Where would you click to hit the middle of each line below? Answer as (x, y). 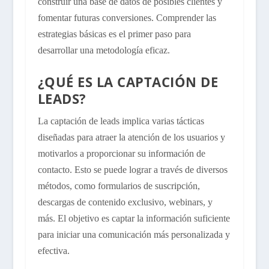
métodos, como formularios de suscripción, (119, 186)
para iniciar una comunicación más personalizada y (134, 235)
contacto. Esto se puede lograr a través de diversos (132, 170)
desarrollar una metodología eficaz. (104, 50)
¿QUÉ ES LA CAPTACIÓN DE (128, 82)
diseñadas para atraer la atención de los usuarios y (131, 138)
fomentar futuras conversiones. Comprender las (127, 17)
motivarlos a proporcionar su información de (121, 154)
